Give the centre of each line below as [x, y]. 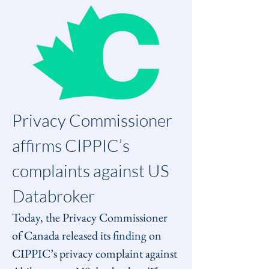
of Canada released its [62, 235]
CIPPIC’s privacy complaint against [96, 253]
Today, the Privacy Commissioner [91, 217]
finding [130, 235]
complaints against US [92, 171]
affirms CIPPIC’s [72, 145]
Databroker [53, 196]
